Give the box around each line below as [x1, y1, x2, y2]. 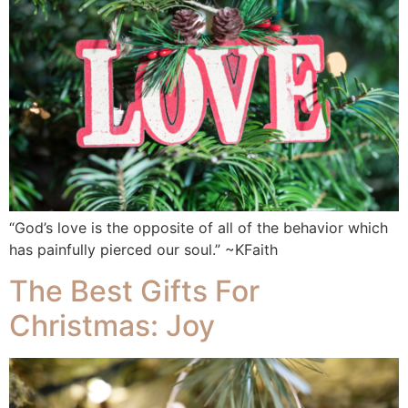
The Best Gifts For [9, 272, 260, 309]
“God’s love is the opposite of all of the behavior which [9, 219, 388, 238]
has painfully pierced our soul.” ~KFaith [9, 240, 278, 260]
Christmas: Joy [9, 307, 215, 343]
